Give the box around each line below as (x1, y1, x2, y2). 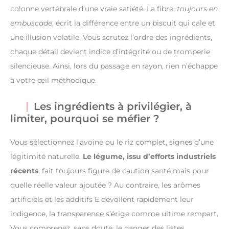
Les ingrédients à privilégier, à (34, 100, 192, 112)
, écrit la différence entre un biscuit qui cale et (52, 18, 215, 28)
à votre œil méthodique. (10, 75, 97, 85)
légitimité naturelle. (10, 151, 83, 161)
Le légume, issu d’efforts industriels (83, 151, 216, 161)
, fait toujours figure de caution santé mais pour (38, 166, 209, 175)
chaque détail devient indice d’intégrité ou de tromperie (10, 47, 210, 56)
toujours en (177, 4, 218, 13)
